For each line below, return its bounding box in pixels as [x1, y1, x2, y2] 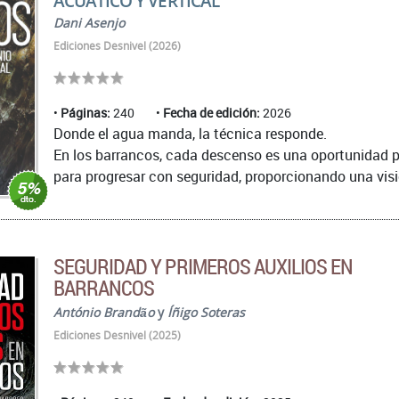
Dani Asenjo [53, 14, 125, 31]
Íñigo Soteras [167, 304, 245, 321]
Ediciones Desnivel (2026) [53, 38, 181, 53]
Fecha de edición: [163, 104, 260, 121]
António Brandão [53, 304, 154, 321]
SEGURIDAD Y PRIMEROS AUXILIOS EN [53, 252, 354, 281]
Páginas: [61, 104, 110, 121]
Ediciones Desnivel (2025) [53, 328, 181, 343]
